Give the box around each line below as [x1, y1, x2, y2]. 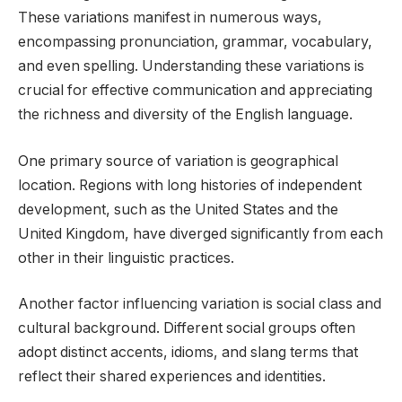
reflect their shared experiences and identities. [18, 368, 326, 386]
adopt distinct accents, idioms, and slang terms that [18, 344, 358, 362]
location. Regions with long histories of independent [18, 176, 362, 194]
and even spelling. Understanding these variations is [18, 57, 364, 75]
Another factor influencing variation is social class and [18, 295, 381, 313]
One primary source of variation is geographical [18, 152, 338, 170]
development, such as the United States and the [18, 200, 338, 218]
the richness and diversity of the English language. [18, 106, 353, 124]
